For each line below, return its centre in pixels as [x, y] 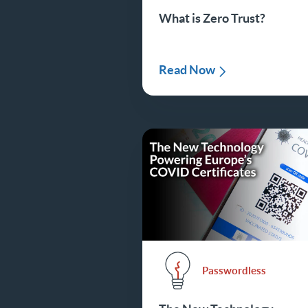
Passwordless [234, 270]
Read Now [187, 70]
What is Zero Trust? [212, 19]
